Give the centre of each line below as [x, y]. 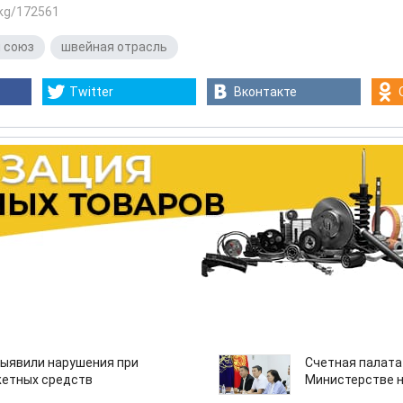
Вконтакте [265, 92]
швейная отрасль [114, 47]
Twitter [91, 92]
